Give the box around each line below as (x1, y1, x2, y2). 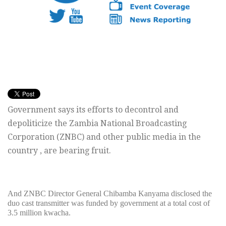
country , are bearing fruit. (8, 146, 111, 156)
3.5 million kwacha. (8, 208, 71, 217)
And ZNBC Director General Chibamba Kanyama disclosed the (8, 189, 212, 198)
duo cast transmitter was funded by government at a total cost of (8, 199, 210, 208)
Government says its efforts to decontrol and (8, 105, 179, 115)
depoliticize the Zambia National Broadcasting (8, 119, 187, 129)
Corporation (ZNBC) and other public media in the (8, 132, 201, 142)
